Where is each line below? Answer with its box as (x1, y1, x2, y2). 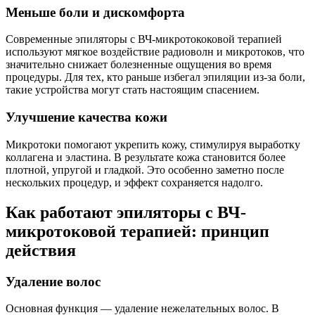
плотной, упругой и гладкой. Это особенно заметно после (6, 163, 284, 176)
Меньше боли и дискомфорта (6, 4, 185, 20)
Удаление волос (6, 274, 101, 289)
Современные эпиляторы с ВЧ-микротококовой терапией (6, 33, 282, 46)
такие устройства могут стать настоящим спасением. (6, 84, 259, 96)
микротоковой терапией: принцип (6, 221, 269, 240)
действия (6, 240, 76, 259)
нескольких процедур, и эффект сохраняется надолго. (6, 176, 263, 188)
